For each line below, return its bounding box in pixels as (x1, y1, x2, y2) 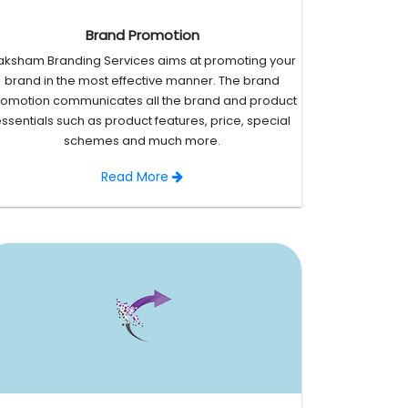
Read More (101, 168, 172, 187)
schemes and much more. (64, 132, 220, 150)
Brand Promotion (85, 25, 199, 46)
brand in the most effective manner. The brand (5, 72, 280, 90)
